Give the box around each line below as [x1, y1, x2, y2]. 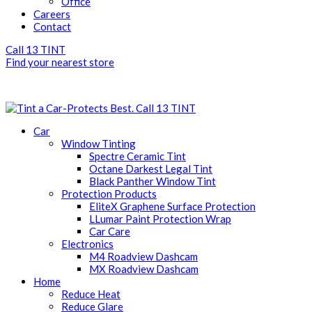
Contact [33, 20, 71, 33]
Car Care [89, 225, 130, 237]
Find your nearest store [6, 56, 114, 68]
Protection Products [61, 187, 157, 200]
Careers [33, 8, 70, 20]
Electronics [61, 237, 114, 250]
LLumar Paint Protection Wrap [89, 212, 231, 225]
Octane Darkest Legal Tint [89, 162, 212, 175]
